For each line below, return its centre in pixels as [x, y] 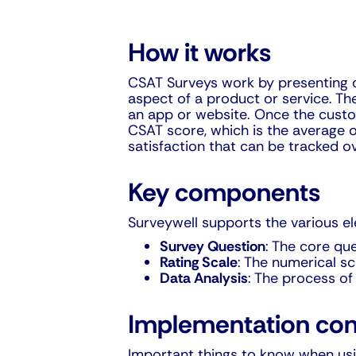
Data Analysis [204, 278]
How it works [200, 52]
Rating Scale [199, 262]
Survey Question [213, 246]
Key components [224, 192]
